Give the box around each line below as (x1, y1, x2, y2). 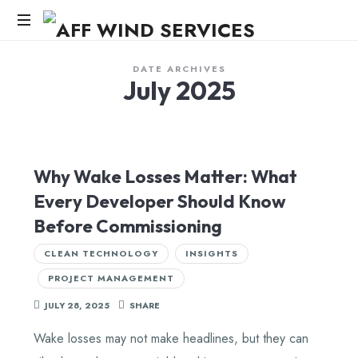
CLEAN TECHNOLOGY (43, 246, 158, 260)
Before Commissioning (33, 214, 222, 237)
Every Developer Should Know (33, 189, 286, 213)
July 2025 (122, 74, 236, 107)
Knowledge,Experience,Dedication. (43, 47, 200, 59)
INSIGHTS (185, 246, 238, 260)
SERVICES (42, 85, 138, 113)
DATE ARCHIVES (132, 62, 226, 75)
